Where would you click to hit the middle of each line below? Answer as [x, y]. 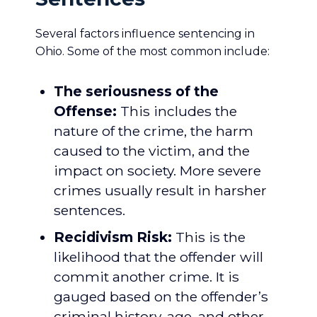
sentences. [90, 210]
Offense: [85, 111]
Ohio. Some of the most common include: [152, 51]
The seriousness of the [136, 91]
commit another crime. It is [146, 277]
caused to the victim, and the [152, 151]
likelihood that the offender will [158, 257]
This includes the [177, 111]
